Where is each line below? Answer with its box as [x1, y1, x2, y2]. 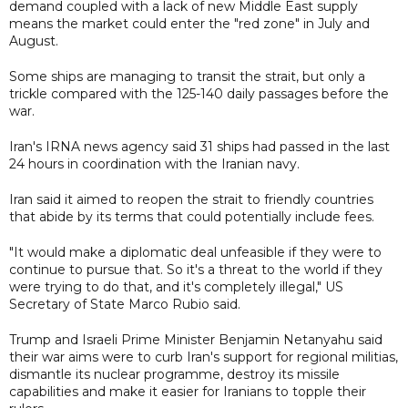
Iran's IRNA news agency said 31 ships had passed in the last [9, 138, 390, 155]
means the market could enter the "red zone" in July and [9, 15, 370, 32]
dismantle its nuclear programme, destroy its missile [9, 365, 340, 382]
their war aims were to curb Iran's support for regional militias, [9, 348, 398, 365]
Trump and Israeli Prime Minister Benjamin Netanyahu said [9, 331, 382, 348]
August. [9, 32, 58, 49]
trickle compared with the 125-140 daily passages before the [9, 85, 389, 102]
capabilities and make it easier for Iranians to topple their [9, 382, 366, 400]
